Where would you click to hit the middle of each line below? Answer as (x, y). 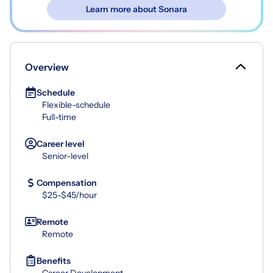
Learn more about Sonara (136, 9)
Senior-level (65, 156)
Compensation (67, 183)
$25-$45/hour (69, 195)
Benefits (54, 261)
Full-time (59, 117)
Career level (61, 144)
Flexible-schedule (76, 105)
